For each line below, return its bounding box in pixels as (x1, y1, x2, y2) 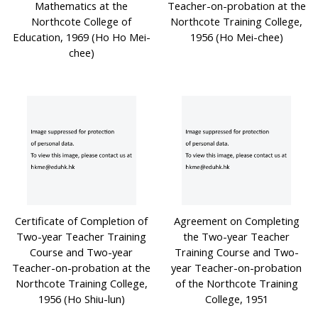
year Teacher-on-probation (171, 261, 302, 275)
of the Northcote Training (175, 276, 298, 291)
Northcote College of (31, 14, 132, 28)
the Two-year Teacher (183, 229, 290, 244)
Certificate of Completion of (15, 214, 148, 229)
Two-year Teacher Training (16, 229, 147, 244)
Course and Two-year (30, 245, 133, 260)
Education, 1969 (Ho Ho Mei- (12, 30, 150, 44)
